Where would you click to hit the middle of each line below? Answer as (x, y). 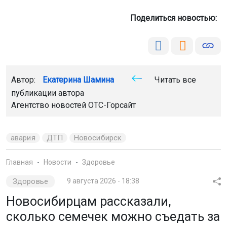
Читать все (174, 80)
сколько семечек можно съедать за (113, 217)
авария (23, 138)
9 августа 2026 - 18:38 (103, 181)
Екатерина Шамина (78, 80)
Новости (58, 162)
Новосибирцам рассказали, (88, 202)
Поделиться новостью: (176, 18)
